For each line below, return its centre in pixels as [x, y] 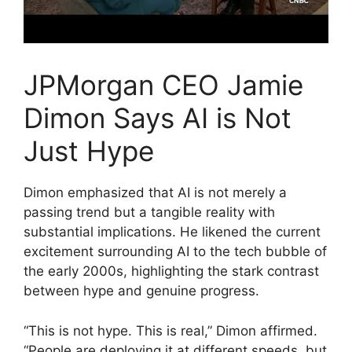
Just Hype [89, 151]
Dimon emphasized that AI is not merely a [155, 193]
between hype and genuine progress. [141, 291]
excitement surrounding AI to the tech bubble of [175, 252]
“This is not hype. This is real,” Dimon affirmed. [170, 330]
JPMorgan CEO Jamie [163, 85]
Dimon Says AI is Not [158, 118]
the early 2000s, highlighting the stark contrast [171, 271]
